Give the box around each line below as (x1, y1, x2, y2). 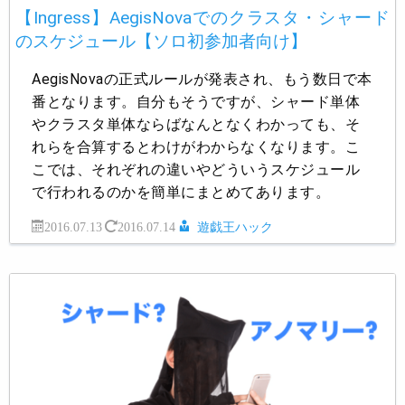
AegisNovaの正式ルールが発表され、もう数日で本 (32, 70, 372, 88)
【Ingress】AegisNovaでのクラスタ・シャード (15, 6, 390, 28)
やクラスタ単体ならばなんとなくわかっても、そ (32, 115, 360, 133)
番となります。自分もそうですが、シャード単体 (32, 92, 360, 110)
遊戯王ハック (197, 219, 273, 232)
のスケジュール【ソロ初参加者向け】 (15, 30, 308, 52)
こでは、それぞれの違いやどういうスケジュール (32, 160, 360, 178)
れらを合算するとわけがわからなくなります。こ (32, 137, 360, 155)
